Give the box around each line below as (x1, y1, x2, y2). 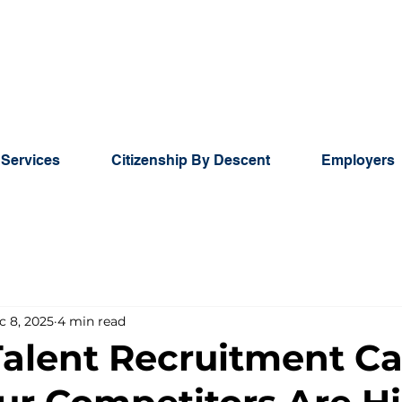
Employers (321, 152, 395, 169)
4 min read (57, 312, 126, 329)
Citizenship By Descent (111, 152, 270, 169)
